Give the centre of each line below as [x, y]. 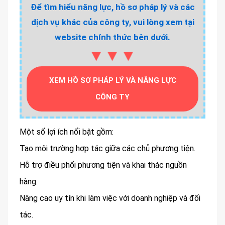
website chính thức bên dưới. [113, 37]
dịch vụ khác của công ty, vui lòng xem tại [113, 22]
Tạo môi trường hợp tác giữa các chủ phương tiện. [107, 148]
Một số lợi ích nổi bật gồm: [67, 132]
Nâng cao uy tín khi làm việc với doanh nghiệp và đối [110, 198]
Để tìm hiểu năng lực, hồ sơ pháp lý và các [113, 7]
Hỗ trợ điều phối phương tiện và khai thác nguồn [103, 165]
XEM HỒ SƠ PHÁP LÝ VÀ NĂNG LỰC [113, 80]
